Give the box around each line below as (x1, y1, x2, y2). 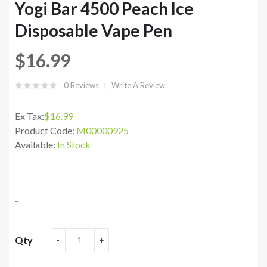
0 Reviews (64, 80, 99, 91)
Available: (15, 139, 57, 151)
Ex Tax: (15, 110, 44, 122)
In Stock (57, 139, 91, 151)
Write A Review (111, 80, 165, 91)
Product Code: (15, 125, 76, 136)
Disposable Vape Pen (15, 20, 172, 41)
